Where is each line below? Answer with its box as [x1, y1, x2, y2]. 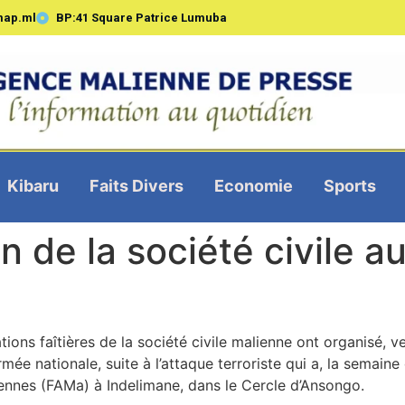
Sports [323, 175, 376, 195]
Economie [213, 175, 293, 195]
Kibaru [6, 175, 59, 195]
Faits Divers [89, 175, 184, 195]
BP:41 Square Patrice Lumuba [56, 11, 228, 24]
